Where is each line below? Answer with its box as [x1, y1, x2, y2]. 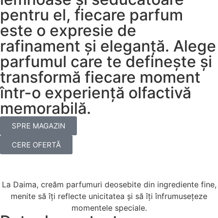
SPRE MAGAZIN [12, 121, 65, 131]
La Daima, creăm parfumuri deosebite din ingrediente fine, [1, 180, 217, 190]
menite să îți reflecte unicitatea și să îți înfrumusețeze [11, 191, 207, 201]
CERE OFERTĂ [12, 140, 61, 150]
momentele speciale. [71, 203, 147, 213]
